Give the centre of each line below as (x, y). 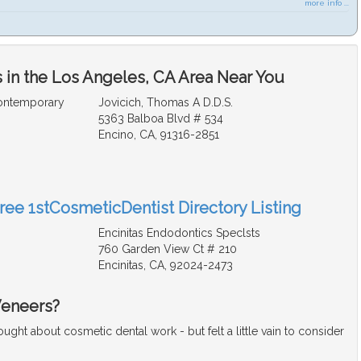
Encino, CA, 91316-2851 (158, 135)
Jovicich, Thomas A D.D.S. (165, 103)
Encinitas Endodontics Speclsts (179, 233)
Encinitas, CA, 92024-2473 (165, 266)
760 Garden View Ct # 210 (167, 249)
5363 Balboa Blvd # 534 (160, 119)
